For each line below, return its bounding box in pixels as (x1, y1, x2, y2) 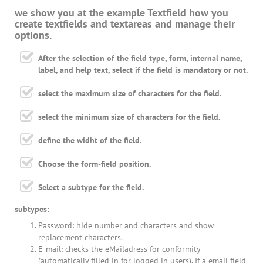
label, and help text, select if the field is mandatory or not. (38, 65, 248, 76)
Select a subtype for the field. (38, 182, 144, 193)
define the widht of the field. (38, 135, 141, 146)
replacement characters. (38, 232, 123, 243)
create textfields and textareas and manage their (15, 17, 235, 31)
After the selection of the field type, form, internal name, (38, 53, 242, 64)
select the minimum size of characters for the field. (38, 112, 220, 123)
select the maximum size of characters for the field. (38, 88, 221, 99)
